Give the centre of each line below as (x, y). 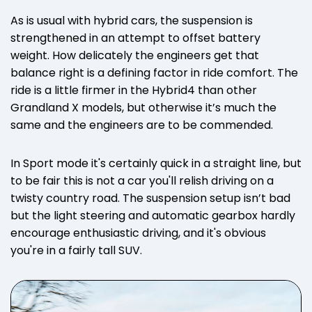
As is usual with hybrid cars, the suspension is (132, 20)
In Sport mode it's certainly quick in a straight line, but (156, 163)
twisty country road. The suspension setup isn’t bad (150, 198)
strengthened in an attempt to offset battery (135, 38)
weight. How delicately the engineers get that (135, 55)
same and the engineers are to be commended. (142, 125)
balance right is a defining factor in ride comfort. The (154, 72)
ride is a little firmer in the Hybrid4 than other (134, 90)
